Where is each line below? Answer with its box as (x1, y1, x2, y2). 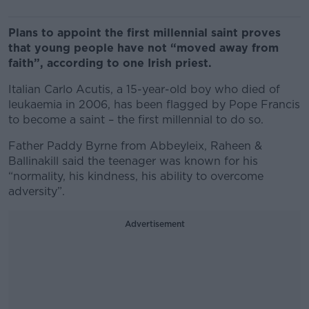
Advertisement (124, 219, 185, 229)
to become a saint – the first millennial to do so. (8, 113, 263, 126)
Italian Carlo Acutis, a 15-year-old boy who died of (8, 83, 280, 96)
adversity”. (8, 185, 65, 198)
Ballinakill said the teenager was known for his (8, 154, 258, 168)
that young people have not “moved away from (8, 41, 279, 54)
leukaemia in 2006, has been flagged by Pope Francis (8, 98, 300, 111)
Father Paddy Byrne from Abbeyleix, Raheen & (8, 139, 262, 152)
